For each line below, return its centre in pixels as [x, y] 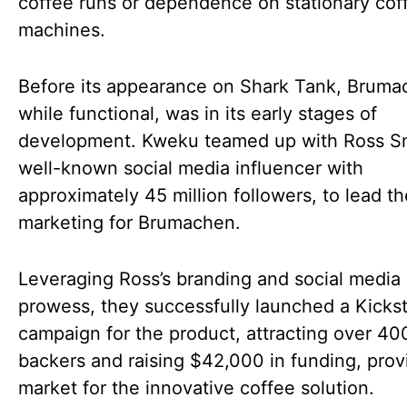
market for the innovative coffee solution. [199, 388]
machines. [62, 30]
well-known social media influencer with [191, 168]
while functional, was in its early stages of [198, 114]
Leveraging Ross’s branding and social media [209, 279]
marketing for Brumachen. [129, 223]
